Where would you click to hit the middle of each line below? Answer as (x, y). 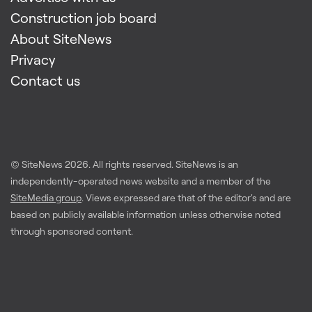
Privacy (33, 60)
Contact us (45, 81)
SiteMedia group (46, 198)
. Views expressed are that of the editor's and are (186, 198)
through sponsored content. (72, 232)
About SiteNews (61, 39)
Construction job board (84, 18)
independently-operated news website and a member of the (141, 181)
